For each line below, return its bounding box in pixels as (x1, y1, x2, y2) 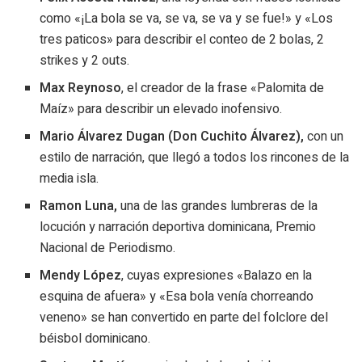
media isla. (40, 168, 99, 188)
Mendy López (40, 265, 122, 285)
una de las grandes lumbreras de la (120, 196, 318, 216)
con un (304, 126, 344, 146)
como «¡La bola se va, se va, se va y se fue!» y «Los (40, 8, 334, 28)
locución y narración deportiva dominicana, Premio (40, 217, 317, 237)
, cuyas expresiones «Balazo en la (121, 265, 313, 285)
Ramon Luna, (40, 196, 121, 216)
